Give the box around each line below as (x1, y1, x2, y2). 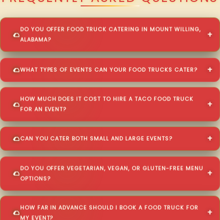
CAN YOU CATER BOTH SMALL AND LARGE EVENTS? (20, 136, 172, 143)
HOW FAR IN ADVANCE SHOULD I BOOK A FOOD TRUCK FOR (20, 204, 198, 212)
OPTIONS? (20, 175, 51, 183)
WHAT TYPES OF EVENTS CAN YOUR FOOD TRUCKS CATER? (20, 66, 197, 74)
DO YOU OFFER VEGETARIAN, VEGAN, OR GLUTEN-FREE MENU (20, 165, 203, 172)
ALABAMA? (20, 36, 51, 44)
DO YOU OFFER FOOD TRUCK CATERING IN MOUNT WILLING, (20, 26, 201, 34)
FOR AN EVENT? (20, 106, 67, 113)
